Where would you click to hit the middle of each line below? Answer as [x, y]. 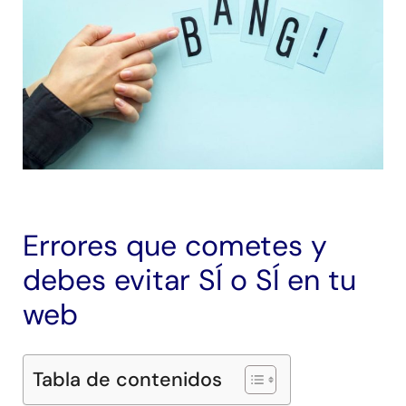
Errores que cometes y [175, 245]
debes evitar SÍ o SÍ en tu [189, 280]
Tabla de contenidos [127, 379]
